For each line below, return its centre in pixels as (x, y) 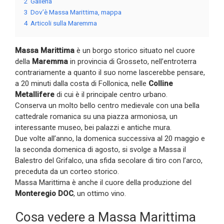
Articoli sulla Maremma (64, 23)
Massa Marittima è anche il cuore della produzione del (103, 183)
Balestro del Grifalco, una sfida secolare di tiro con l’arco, (109, 161)
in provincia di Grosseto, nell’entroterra (132, 62)
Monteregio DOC (44, 194)
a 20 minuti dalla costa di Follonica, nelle (82, 84)
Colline (161, 84)
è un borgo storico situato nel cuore (135, 51)
